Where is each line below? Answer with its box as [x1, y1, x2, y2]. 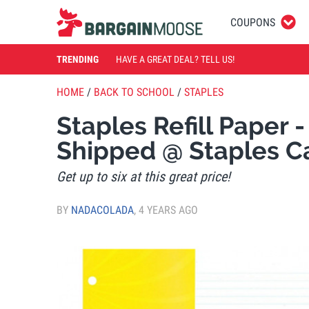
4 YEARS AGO [139, 203, 198, 217]
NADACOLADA [71, 203, 134, 217]
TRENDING [57, 53, 99, 65]
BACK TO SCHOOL [94, 86, 175, 99]
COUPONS [230, 15, 275, 29]
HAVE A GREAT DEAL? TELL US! [116, 53, 235, 65]
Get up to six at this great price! [57, 168, 230, 185]
